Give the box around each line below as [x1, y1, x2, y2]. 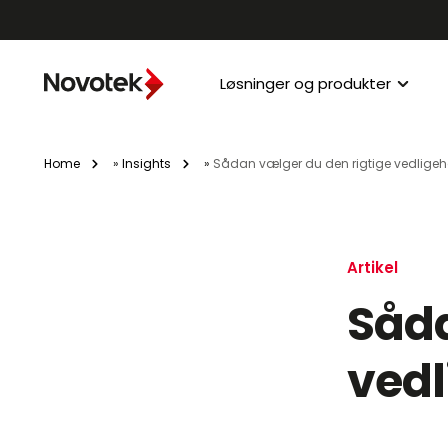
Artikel [347, 257, 398, 278]
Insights [122, 154, 171, 172]
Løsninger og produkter [220, 73, 391, 94]
